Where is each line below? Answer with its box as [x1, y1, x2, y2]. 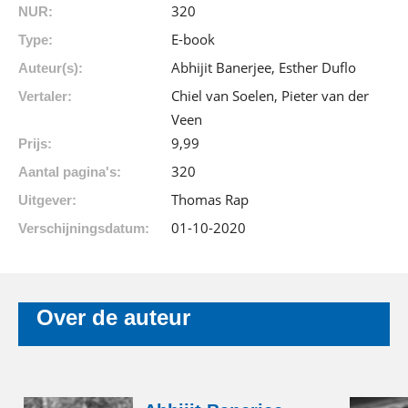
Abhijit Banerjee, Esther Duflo [171, 58, 356, 77]
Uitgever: [18, 192, 76, 209]
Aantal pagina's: [18, 164, 121, 180]
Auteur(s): [18, 60, 83, 76]
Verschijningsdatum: [18, 220, 149, 237]
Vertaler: [18, 88, 72, 105]
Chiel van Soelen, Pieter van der [171, 87, 369, 106]
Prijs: [18, 136, 52, 152]
